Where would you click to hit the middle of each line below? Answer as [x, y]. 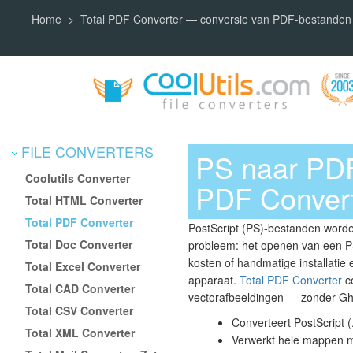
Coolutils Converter [78, 178]
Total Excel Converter [83, 266]
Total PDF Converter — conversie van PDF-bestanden [216, 19]
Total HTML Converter [84, 200]
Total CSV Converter [80, 310]
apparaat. [214, 280]
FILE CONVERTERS [85, 151]
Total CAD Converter [80, 288]
